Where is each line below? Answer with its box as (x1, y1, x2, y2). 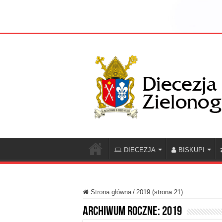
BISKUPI (178, 146, 205, 154)
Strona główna (89, 188, 131, 196)
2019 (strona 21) (136, 188, 183, 196)
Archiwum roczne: (83, 205, 162, 219)
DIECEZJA (124, 146, 156, 154)
